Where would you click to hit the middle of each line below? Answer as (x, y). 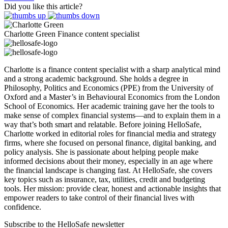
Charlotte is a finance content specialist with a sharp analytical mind (112, 69)
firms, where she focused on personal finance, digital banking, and (110, 143)
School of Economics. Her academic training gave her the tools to (109, 106)
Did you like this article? (43, 6)
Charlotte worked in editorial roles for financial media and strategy (110, 134)
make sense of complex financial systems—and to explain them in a (112, 115)
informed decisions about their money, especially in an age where (108, 161)
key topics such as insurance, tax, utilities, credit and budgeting (105, 179)
